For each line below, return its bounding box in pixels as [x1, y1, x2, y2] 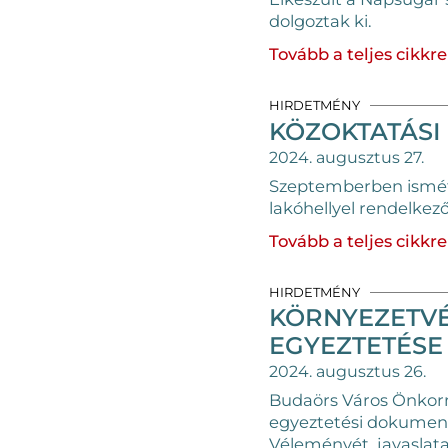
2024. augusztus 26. [268, 362, 426, 381]
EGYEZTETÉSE [268, 331, 443, 360]
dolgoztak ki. [268, 11, 376, 31]
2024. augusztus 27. [268, 147, 424, 167]
